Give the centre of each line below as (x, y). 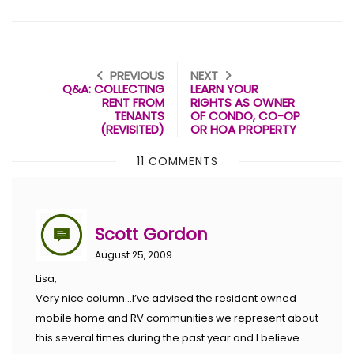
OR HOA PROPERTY (243, 130)
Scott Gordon (151, 235)
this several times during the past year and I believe (168, 337)
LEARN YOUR (224, 89)
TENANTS (139, 116)
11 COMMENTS (177, 162)
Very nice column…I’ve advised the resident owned (166, 298)
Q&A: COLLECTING (113, 89)
